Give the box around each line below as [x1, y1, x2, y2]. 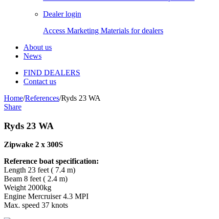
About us [23, 43, 52, 51]
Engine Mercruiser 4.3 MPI [4, 192, 88, 201]
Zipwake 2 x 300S [4, 140, 63, 149]
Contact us [23, 77, 56, 86]
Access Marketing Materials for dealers [43, 26, 163, 35]
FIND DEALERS [23, 68, 80, 77]
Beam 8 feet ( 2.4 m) [4, 175, 67, 183]
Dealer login [43, 10, 81, 18]
